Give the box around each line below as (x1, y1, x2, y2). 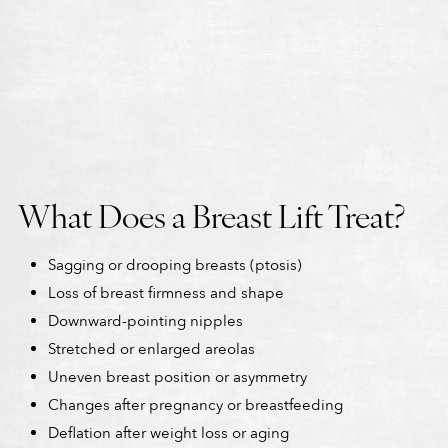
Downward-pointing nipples (47, 310, 243, 331)
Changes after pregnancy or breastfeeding (47, 394, 343, 415)
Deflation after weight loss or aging (47, 422, 289, 443)
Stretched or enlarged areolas (47, 338, 255, 359)
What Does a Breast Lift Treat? (17, 191, 405, 237)
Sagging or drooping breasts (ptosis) (47, 254, 302, 275)
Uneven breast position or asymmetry (47, 366, 307, 387)
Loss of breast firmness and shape (47, 282, 284, 303)
